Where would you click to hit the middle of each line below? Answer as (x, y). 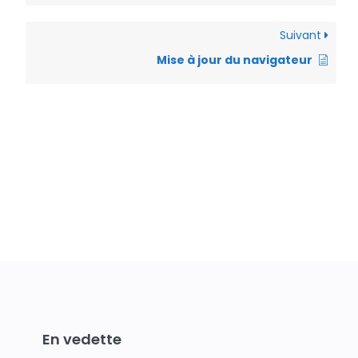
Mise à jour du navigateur (235, 60)
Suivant (302, 36)
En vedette (82, 340)
